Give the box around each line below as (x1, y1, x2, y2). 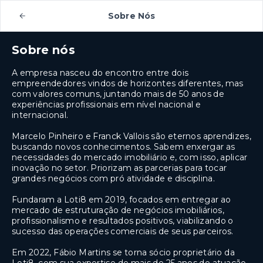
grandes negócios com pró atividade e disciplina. (12, 173, 215, 184)
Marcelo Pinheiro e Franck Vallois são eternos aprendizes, (12, 131, 251, 141)
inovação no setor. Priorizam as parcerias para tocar (12, 163, 227, 173)
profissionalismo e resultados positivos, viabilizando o (12, 215, 234, 226)
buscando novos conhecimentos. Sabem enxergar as (12, 141, 235, 152)
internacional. (12, 110, 69, 120)
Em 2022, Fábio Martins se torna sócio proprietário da (12, 247, 235, 258)
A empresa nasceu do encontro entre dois (12, 68, 189, 78)
